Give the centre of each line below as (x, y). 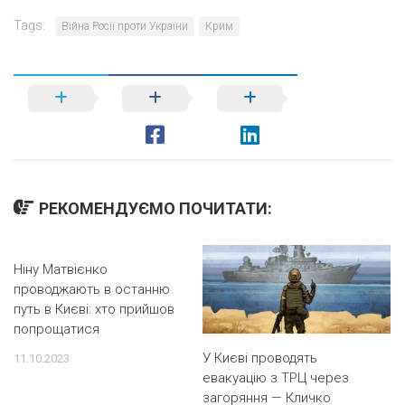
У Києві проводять (260, 358)
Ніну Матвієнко (61, 269)
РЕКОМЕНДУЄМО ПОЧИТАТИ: (155, 208)
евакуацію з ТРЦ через (276, 378)
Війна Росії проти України (125, 26)
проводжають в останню (92, 289)
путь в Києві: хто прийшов (94, 309)
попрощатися (57, 329)
